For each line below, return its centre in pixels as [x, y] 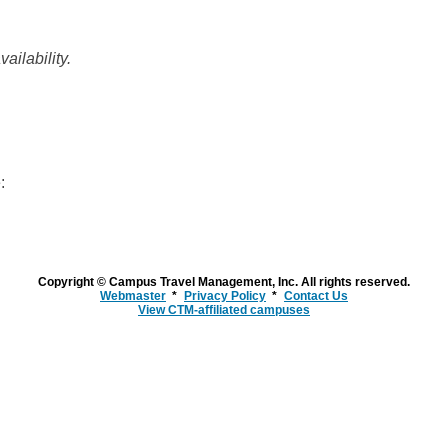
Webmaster [133, 296]
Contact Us [316, 296]
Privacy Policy [225, 296]
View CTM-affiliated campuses [224, 310]
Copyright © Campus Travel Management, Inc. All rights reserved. [224, 282]
